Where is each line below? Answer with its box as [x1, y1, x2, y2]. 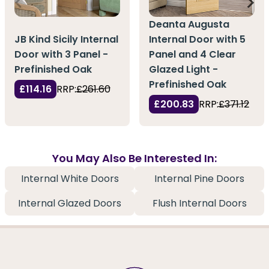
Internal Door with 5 [149, 32, 246, 47]
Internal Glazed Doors [18, 196, 121, 211]
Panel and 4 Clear [149, 47, 236, 62]
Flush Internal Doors [152, 196, 247, 211]
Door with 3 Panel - [14, 47, 108, 62]
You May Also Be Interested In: [52, 151, 217, 166]
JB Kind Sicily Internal [14, 32, 118, 47]
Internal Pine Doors [154, 172, 244, 186]
